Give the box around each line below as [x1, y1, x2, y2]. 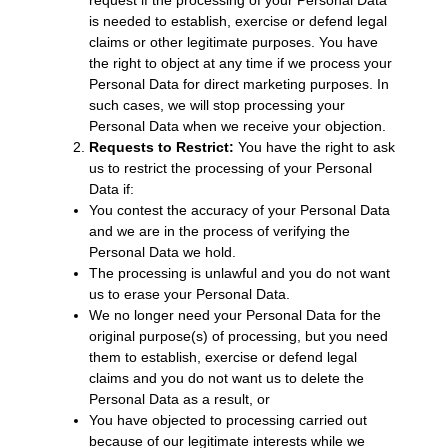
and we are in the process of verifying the [88, 222, 350, 239]
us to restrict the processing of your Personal [88, 159, 372, 176]
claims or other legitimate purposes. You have [88, 33, 378, 50]
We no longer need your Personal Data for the [88, 306, 381, 323]
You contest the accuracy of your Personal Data [88, 201, 390, 218]
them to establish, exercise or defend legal [88, 348, 357, 365]
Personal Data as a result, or [88, 390, 270, 407]
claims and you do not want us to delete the [88, 369, 364, 386]
